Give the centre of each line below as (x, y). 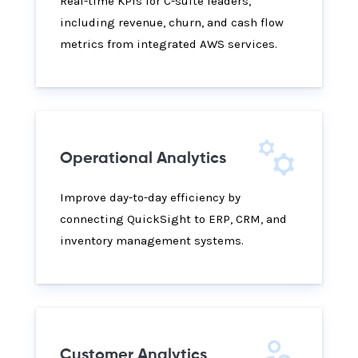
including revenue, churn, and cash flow (172, 23)
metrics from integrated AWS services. (169, 44)
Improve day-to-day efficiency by (150, 198)
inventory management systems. (152, 241)
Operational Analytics (143, 159)
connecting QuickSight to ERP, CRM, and (173, 219)
